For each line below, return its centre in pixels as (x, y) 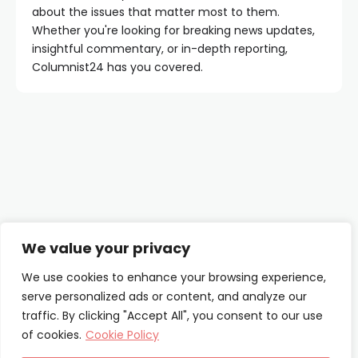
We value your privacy (106, 248)
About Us (230, 276)
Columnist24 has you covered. (117, 67)
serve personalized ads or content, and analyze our (164, 296)
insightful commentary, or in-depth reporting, (160, 49)
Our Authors (239, 306)
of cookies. (52, 335)
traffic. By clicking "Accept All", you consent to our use (172, 316)
